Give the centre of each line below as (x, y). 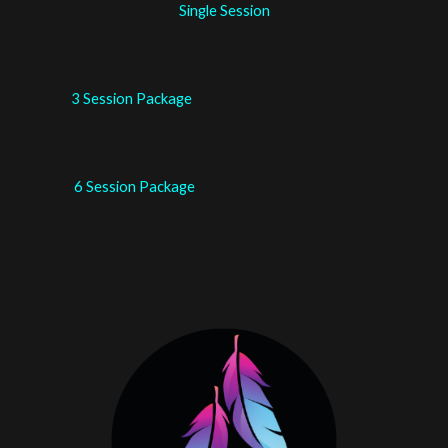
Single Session (224, 10)
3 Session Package (111, 98)
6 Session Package (112, 186)
